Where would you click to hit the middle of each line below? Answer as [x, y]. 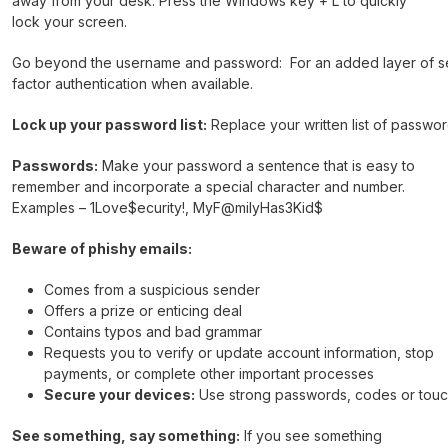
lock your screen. [71, 21]
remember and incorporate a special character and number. [208, 186]
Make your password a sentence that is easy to [256, 165]
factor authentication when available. [134, 83]
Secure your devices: [119, 394]
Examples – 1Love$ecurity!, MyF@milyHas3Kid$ [169, 207]
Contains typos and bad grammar [155, 331]
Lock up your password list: [109, 124]
